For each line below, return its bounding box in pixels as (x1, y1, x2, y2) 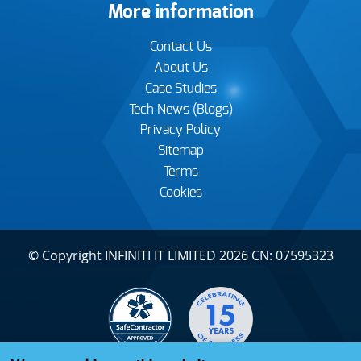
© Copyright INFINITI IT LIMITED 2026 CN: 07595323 (27, 247, 334, 265)
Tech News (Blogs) (128, 102, 233, 116)
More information (107, 2, 254, 22)
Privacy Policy (140, 123, 221, 137)
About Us (153, 60, 208, 74)
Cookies (159, 185, 202, 199)
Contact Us (149, 40, 212, 54)
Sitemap (157, 144, 204, 158)
